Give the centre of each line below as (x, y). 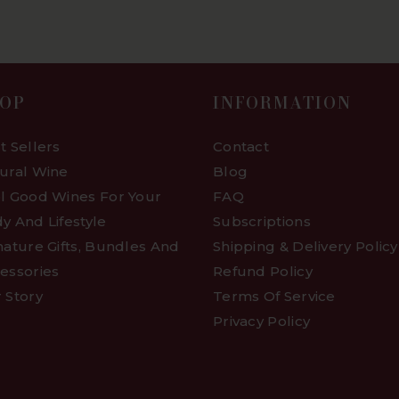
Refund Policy (262, 272)
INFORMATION (282, 103)
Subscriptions (261, 222)
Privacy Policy (261, 322)
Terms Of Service (274, 297)
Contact (241, 147)
